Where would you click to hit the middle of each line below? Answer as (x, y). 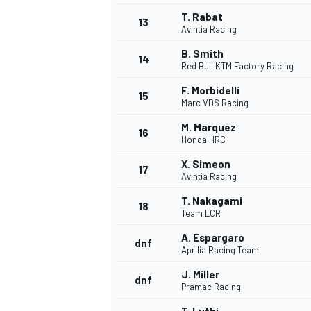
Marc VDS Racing (215, 103)
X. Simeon (206, 164)
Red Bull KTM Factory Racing (237, 66)
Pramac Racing (211, 287)
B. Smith (202, 54)
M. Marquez (209, 127)
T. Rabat (202, 17)
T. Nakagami (212, 201)
